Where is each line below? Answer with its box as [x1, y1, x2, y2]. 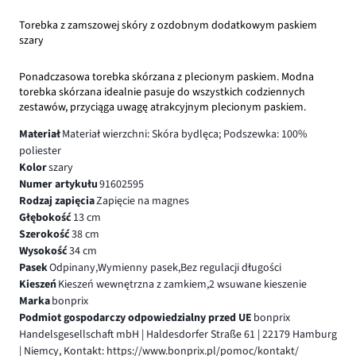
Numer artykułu [19, 176, 98, 192]
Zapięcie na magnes [95, 192, 189, 209]
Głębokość [19, 209, 72, 226]
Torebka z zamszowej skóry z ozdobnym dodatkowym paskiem [19, 17, 317, 34]
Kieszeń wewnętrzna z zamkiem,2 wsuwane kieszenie [57, 276, 307, 292]
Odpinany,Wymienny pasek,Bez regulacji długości [48, 259, 281, 276]
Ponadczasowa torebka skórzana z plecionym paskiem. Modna [19, 68, 314, 85]
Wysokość [19, 242, 68, 259]
